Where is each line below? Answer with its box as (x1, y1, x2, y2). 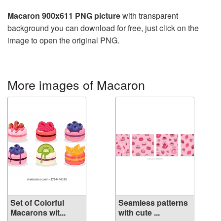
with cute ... (118, 207, 160, 219)
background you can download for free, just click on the (7, 22, 199, 34)
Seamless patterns (118, 197, 188, 209)
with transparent (120, 10, 178, 22)
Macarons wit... (10, 207, 66, 219)
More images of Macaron (7, 75, 145, 94)
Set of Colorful (10, 197, 64, 209)
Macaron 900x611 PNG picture (7, 10, 120, 22)
